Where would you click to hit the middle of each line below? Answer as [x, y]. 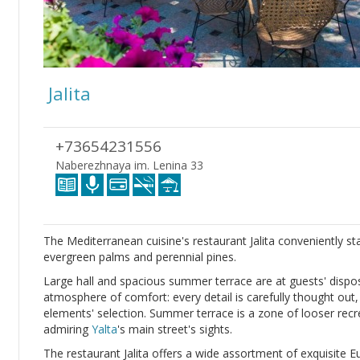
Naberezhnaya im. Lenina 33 [129, 165]
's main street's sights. [175, 329]
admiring [67, 329]
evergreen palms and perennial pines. [140, 257]
